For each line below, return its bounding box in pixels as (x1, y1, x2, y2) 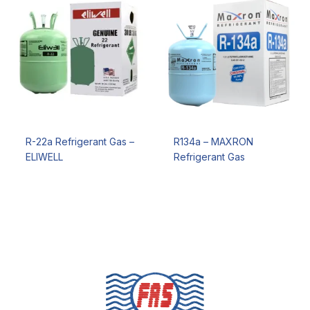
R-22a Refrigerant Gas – (25, 136, 134, 148)
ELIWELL (25, 151, 63, 163)
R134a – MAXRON (173, 136, 253, 148)
